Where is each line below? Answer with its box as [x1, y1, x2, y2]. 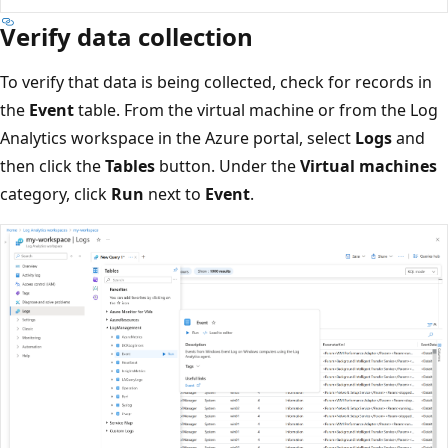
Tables [105, 155, 155, 178]
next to [144, 183, 205, 206]
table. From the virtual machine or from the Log [74, 99, 438, 122]
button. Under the [155, 155, 300, 178]
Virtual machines [300, 155, 437, 178]
